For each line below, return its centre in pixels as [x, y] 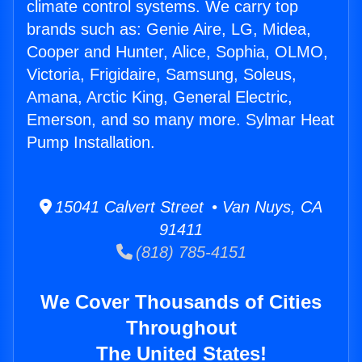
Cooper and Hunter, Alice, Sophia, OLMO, [177, 52]
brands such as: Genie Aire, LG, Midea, [169, 29]
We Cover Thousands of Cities [181, 302]
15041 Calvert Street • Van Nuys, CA [187, 207]
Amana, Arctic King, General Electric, [160, 97]
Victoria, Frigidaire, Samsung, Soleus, [162, 75]
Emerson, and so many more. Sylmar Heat [181, 120]
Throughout [181, 328]
